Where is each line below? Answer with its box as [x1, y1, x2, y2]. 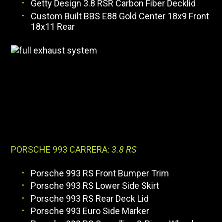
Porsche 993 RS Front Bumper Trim [31, 167, 169, 178]
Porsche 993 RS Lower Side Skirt [31, 180, 160, 191]
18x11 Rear [31, 21, 75, 32]
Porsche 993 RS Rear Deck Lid [31, 193, 149, 204]
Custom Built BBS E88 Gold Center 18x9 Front [31, 10, 210, 21]
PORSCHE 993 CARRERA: [11, 144, 112, 155]
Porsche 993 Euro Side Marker [31, 206, 150, 217]
